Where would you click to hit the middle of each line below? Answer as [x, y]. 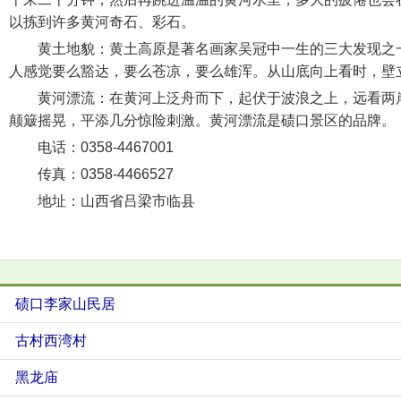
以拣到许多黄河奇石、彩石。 [102, 22]
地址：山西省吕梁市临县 [102, 201]
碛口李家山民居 [65, 304]
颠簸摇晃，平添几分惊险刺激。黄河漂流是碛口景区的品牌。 [202, 120]
